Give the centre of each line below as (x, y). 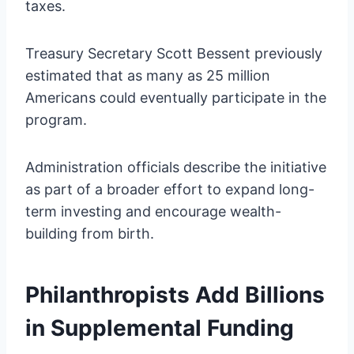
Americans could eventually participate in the (176, 97)
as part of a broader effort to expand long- (170, 189)
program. (56, 119)
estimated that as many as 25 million (148, 75)
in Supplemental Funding (160, 328)
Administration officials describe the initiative (176, 167)
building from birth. (90, 233)
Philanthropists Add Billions (175, 294)
